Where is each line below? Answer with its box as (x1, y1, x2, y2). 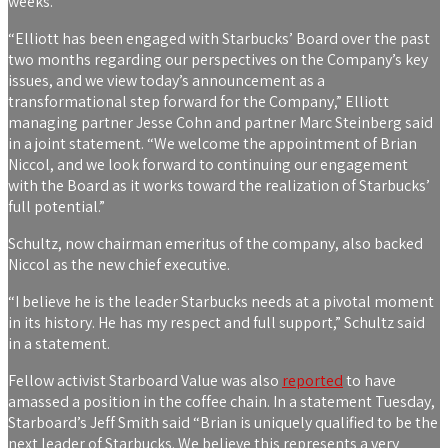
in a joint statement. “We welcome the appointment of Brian (8, 133, 417, 155)
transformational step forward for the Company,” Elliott (8, 91, 389, 113)
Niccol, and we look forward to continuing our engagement (8, 154, 408, 176)
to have (343, 370, 396, 392)
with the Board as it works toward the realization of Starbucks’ (8, 175, 430, 197)
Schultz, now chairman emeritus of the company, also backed (8, 233, 423, 255)
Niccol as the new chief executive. (8, 254, 230, 276)
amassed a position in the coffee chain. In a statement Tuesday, (8, 391, 435, 413)
